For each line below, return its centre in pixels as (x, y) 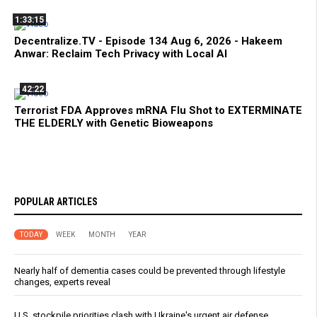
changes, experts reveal (62, 282)
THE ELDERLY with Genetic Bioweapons (114, 123)
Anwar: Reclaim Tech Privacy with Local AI (121, 53)
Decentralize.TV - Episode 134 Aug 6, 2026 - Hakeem (148, 41)
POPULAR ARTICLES (56, 201)
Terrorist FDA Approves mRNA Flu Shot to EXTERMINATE (158, 110)
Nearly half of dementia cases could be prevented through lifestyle (150, 270)
